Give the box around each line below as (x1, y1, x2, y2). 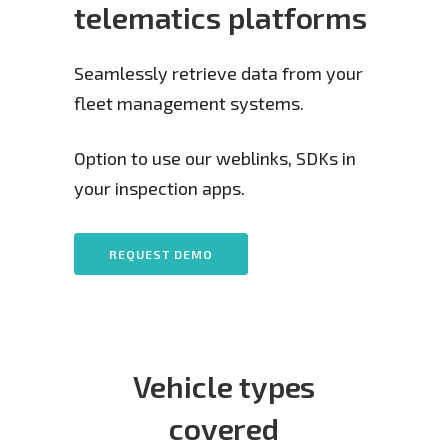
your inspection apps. (74, 177, 245, 199)
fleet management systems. (74, 92, 304, 114)
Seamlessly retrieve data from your (74, 62, 363, 84)
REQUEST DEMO (109, 247, 213, 261)
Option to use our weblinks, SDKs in (74, 147, 356, 169)
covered (168, 410, 280, 446)
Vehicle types (132, 368, 316, 404)
